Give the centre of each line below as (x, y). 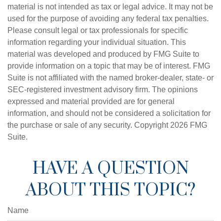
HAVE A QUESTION (110, 168)
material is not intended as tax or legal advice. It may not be (110, 6)
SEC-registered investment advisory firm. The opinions (103, 89)
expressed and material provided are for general (91, 101)
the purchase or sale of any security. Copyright (89, 125)
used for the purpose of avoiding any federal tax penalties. (108, 18)
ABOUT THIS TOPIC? (110, 190)
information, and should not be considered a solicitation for (109, 113)
